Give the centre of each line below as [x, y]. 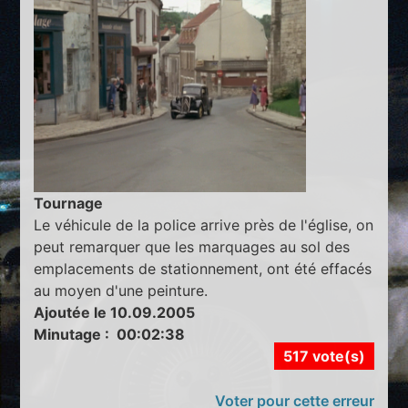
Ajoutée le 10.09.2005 [115, 313]
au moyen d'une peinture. [121, 291]
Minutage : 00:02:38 [110, 335]
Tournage [69, 204]
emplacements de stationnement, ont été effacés [203, 269]
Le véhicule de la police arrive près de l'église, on [204, 225]
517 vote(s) [324, 357]
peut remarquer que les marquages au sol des [192, 247]
